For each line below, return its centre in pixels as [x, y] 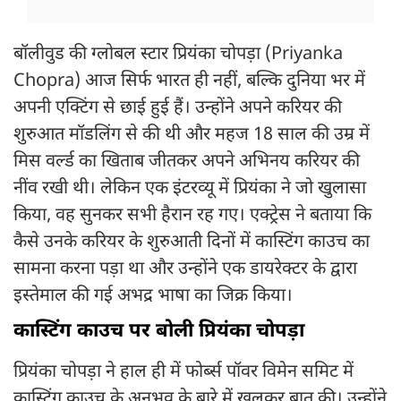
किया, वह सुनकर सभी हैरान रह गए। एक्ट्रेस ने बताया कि [192, 216]
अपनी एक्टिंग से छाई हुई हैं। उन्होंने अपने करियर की [178, 109]
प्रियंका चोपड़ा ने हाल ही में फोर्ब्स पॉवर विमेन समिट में [183, 373]
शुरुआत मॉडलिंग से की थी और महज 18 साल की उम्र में [192, 136]
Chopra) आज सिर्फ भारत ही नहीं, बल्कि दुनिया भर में [189, 82]
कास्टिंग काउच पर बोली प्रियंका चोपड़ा [162, 332]
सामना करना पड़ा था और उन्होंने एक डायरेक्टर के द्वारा [185, 270]
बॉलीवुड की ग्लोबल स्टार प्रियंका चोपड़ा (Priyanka [178, 55]
